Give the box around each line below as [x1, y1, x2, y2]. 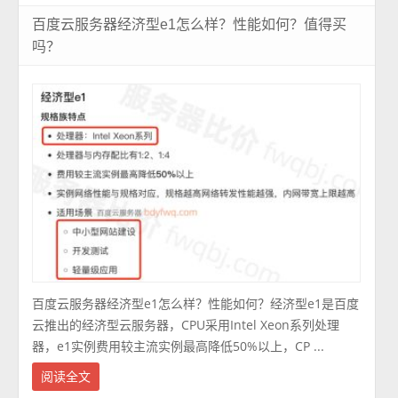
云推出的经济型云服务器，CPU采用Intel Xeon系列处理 [32, 316, 340, 334]
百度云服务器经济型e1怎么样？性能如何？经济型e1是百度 [32, 295, 360, 313]
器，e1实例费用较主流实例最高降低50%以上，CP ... [32, 338, 325, 355]
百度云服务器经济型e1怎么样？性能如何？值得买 [32, 16, 347, 32]
